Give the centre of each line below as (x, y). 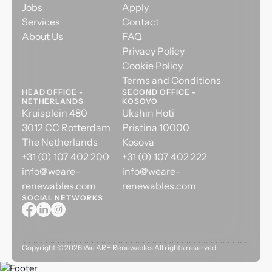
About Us (42, 37)
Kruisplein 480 (57, 113)
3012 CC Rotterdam (69, 128)
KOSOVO (140, 101)
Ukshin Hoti (151, 113)
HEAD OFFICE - (53, 92)
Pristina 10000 (156, 128)
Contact (141, 22)
